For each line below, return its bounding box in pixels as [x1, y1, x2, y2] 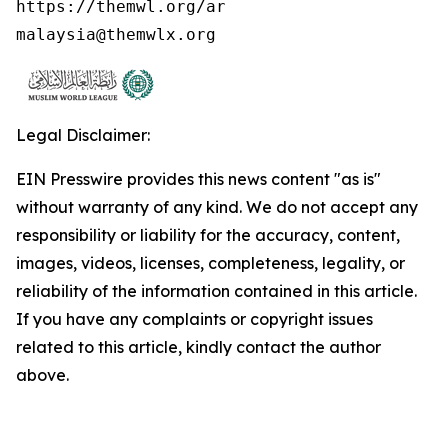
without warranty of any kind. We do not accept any [16, 197, 418, 217]
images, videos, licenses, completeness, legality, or [16, 253, 405, 273]
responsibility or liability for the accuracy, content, [16, 225, 400, 245]
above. [16, 365, 69, 385]
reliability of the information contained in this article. [16, 281, 417, 301]
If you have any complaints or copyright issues [16, 309, 373, 329]
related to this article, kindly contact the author [16, 337, 381, 357]
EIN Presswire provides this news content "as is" [16, 169, 381, 189]
